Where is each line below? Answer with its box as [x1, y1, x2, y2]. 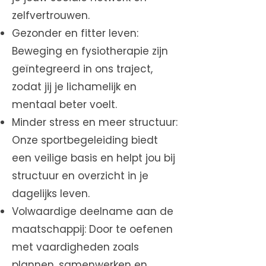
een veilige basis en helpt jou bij [12, 151, 175, 165]
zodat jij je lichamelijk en [12, 80, 137, 94]
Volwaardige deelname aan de [12, 204, 173, 218]
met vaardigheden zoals [12, 240, 139, 254]
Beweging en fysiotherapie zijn [12, 44, 168, 58]
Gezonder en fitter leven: [12, 26, 138, 40]
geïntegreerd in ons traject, [12, 62, 153, 76]
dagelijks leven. [12, 186, 90, 201]
